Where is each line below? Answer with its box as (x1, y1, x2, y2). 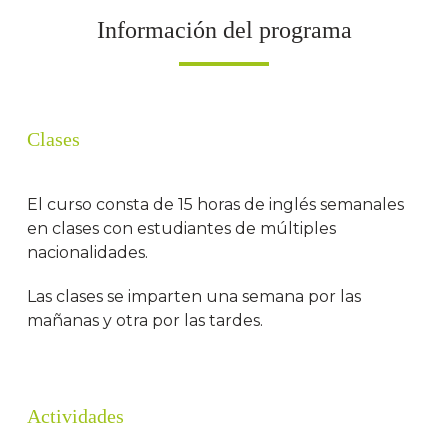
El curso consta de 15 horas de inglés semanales (27, 195, 405, 215)
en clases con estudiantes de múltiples (27, 219, 337, 239)
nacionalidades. (27, 243, 149, 263)
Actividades (27, 405, 125, 428)
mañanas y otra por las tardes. (27, 311, 264, 331)
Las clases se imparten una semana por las (27, 287, 362, 307)
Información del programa (96, 17, 352, 44)
